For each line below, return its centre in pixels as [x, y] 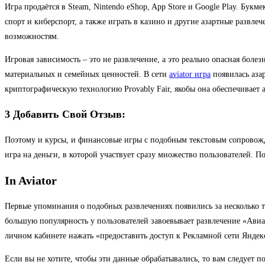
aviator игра [190, 75]
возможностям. [32, 37]
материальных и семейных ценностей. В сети [87, 75]
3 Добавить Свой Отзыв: [65, 114]
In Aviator [31, 180]
